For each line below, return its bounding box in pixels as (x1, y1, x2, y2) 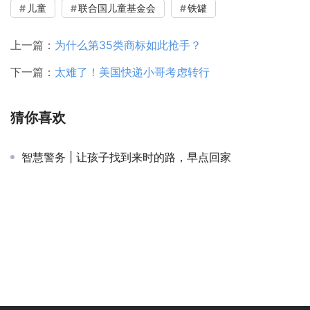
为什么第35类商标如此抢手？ (55, 38, 201, 53)
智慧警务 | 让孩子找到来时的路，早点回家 (21, 150, 231, 165)
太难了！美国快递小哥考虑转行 (55, 65, 210, 80)
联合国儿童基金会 (78, 2, 156, 15)
